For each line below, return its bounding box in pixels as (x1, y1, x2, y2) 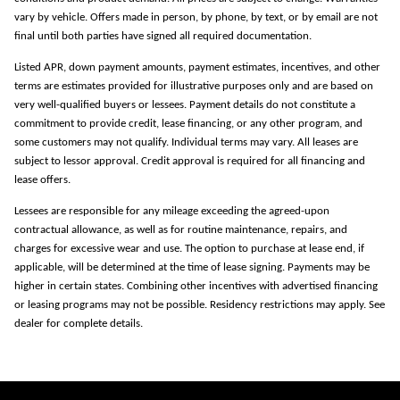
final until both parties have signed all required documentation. (14, 29, 312, 42)
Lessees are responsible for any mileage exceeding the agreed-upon (14, 204, 329, 217)
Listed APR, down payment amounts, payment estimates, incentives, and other (14, 61, 380, 73)
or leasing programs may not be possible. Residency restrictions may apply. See (14, 298, 385, 311)
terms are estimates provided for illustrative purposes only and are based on (14, 79, 373, 92)
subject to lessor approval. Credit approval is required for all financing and (14, 154, 365, 167)
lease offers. (14, 173, 71, 186)
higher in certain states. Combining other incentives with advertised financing (14, 279, 378, 292)
